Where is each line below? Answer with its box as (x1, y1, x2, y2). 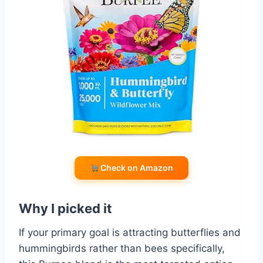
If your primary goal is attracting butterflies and (19, 227, 241, 239)
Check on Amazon (99, 163, 174, 173)
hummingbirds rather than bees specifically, (19, 242, 225, 255)
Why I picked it (19, 201, 112, 217)
